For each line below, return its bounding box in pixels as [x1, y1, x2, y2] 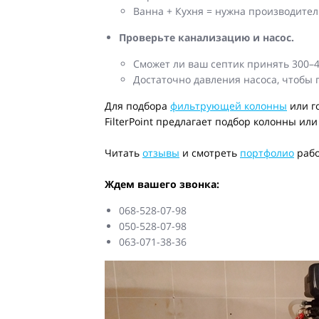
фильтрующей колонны [170, 99, 287, 113]
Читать [105, 146, 142, 160]
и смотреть [179, 146, 240, 160]
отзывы [142, 146, 179, 160]
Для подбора [105, 99, 170, 113]
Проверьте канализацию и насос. [119, 31, 294, 45]
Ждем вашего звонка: [105, 177, 219, 192]
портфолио [240, 146, 294, 160]
